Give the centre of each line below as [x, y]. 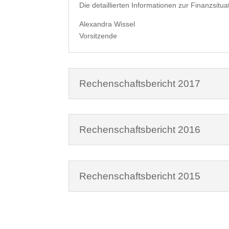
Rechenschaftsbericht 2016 [140, 130]
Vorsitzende [98, 36]
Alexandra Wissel [107, 24]
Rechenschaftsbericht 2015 [140, 176]
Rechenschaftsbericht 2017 [140, 83]
